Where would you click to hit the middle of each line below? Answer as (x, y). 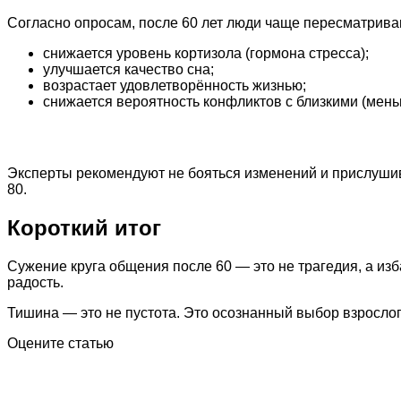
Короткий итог (84, 227)
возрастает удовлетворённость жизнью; (175, 85)
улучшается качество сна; (128, 69)
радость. (35, 282)
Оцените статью (60, 343)
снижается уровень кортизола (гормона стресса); (206, 53)
